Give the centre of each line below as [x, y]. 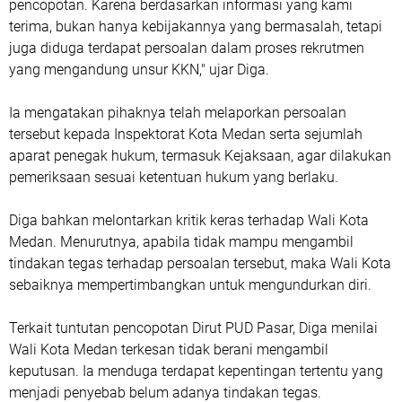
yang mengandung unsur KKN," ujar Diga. [139, 69]
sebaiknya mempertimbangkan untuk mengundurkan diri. [190, 284]
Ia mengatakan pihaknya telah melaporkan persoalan [178, 112]
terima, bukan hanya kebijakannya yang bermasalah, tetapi [196, 26]
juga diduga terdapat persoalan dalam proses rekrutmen [187, 48]
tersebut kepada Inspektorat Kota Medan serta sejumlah [186, 134]
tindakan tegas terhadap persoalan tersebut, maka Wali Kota [200, 263]
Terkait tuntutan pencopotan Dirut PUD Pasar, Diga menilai [193, 328]
